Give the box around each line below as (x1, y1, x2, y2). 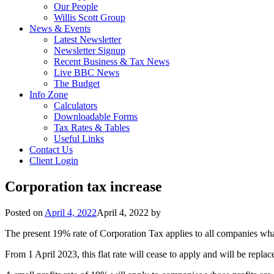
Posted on (5, 207, 45, 218)
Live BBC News (54, 67, 119, 78)
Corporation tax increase (5, 178, 162, 194)
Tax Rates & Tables (54, 122, 130, 133)
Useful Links (54, 133, 104, 144)
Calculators (54, 100, 97, 111)
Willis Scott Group (54, 12, 125, 23)
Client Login (29, 155, 78, 166)
